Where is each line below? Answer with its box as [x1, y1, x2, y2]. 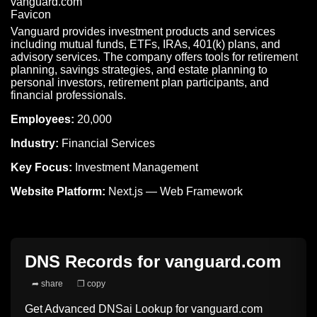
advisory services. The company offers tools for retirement [11, 51, 298, 64]
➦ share [32, 279, 63, 289]
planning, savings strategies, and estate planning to [11, 64, 267, 76]
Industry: [11, 137, 59, 150]
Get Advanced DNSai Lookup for [25, 303, 191, 316]
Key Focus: [11, 161, 72, 174]
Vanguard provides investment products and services [11, 25, 275, 38]
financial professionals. [11, 89, 126, 102]
